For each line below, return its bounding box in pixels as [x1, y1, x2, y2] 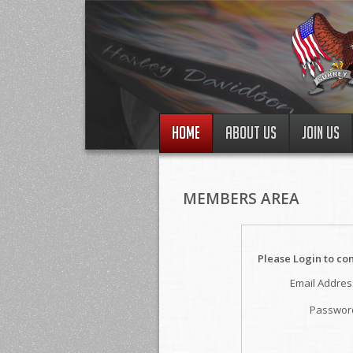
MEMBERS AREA [183, 188, 299, 209]
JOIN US [302, 123, 340, 143]
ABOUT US [225, 123, 277, 143]
